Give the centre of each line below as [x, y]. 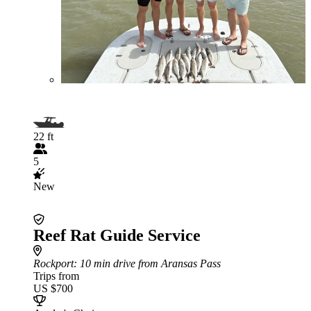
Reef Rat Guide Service [117, 235]
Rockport [53, 263]
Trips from [56, 276]
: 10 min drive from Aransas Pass [147, 263]
